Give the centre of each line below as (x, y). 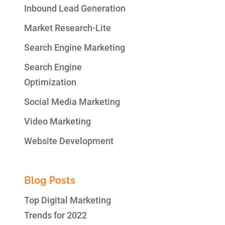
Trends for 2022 (56, 215)
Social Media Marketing (72, 101)
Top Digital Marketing (68, 200)
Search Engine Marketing (75, 47)
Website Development (69, 141)
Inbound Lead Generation (75, 8)
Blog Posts (50, 181)
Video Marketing (58, 121)
